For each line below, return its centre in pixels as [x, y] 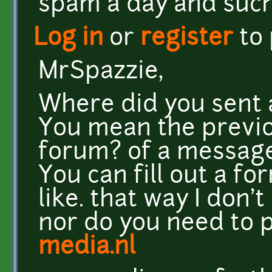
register [187, 39]
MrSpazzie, [101, 72]
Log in [68, 39]
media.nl [87, 248]
